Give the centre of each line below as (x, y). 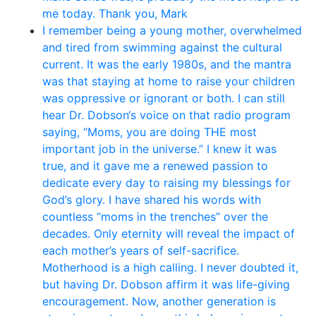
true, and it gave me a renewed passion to (155, 165)
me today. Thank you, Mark (115, 13)
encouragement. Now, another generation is (159, 301)
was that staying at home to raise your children (169, 81)
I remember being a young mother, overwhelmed (172, 30)
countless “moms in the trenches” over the (155, 216)
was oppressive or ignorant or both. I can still (164, 98)
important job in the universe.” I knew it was (159, 148)
